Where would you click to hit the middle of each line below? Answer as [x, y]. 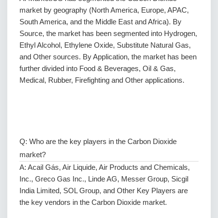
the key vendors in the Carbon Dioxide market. [93, 202]
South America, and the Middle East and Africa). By [100, 22]
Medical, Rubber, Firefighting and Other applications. [102, 80]
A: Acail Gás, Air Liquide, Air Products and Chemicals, [105, 167]
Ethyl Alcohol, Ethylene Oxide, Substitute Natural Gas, [105, 45]
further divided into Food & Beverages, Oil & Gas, [98, 68]
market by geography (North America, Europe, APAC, [104, 10]
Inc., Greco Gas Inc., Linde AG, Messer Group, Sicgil [104, 179]
